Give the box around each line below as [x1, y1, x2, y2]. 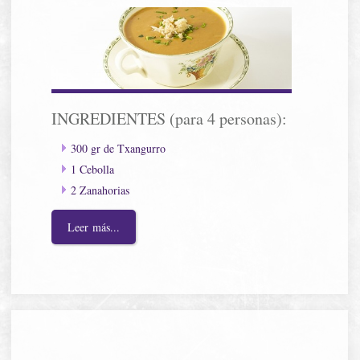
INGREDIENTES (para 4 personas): [51, 107, 288, 129]
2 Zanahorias [71, 182, 130, 198]
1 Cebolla [71, 161, 115, 177]
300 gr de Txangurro [71, 140, 166, 156]
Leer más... [67, 219, 121, 235]
